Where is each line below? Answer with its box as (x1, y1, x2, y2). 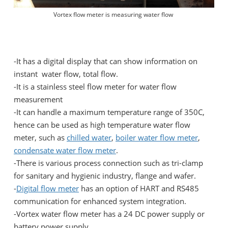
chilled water (67, 132, 111, 142)
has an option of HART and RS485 (79, 183, 199, 193)
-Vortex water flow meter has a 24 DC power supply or (14, 208, 205, 219)
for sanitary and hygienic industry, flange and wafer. (14, 170, 196, 181)
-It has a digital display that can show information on (14, 55, 197, 66)
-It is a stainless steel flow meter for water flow (14, 81, 177, 92)
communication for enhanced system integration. (14, 195, 186, 206)
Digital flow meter (16, 183, 79, 193)
